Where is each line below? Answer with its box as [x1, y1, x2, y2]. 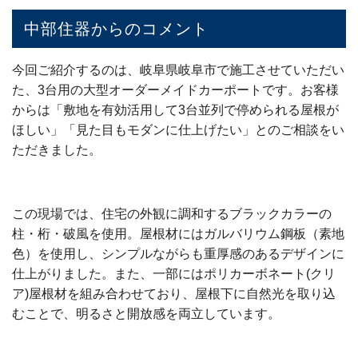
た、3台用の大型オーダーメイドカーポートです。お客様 [12, 82, 339, 97]
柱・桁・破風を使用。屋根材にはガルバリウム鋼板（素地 [12, 226, 344, 241]
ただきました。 [12, 142, 101, 157]
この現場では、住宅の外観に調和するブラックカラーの [12, 206, 332, 221]
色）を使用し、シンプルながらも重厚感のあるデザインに [12, 246, 344, 261]
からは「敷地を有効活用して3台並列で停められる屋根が [12, 102, 339, 117]
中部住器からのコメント [24, 19, 209, 38]
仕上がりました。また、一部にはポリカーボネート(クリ [12, 266, 336, 280]
